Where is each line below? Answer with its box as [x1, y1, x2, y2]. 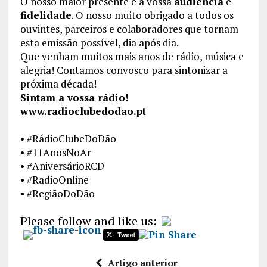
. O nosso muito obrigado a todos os [71, 8, 234, 22]
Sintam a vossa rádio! [20, 90, 129, 104]
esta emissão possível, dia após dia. [20, 35, 179, 49]
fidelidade [20, 8, 72, 22]
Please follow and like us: [20, 213, 157, 229]
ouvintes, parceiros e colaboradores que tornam [20, 21, 238, 36]
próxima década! [20, 76, 97, 91]
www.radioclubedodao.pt [20, 104, 146, 118]
